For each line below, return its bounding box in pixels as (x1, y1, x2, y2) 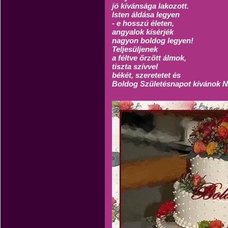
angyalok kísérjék (112, 27, 174, 36)
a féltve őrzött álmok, (112, 53, 186, 62)
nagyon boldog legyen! (112, 36, 193, 45)
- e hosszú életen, (112, 19, 174, 27)
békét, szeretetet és (112, 71, 181, 79)
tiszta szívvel (112, 62, 158, 71)
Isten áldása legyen (112, 10, 180, 19)
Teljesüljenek (112, 45, 158, 53)
